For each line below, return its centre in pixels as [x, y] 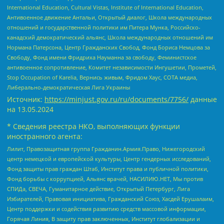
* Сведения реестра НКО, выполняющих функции [93, 126]
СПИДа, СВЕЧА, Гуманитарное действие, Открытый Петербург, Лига [98, 189]
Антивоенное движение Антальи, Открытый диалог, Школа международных [109, 17]
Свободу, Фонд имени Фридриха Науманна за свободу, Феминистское [102, 57]
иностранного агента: [45, 136]
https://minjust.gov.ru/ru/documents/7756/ [116, 99]
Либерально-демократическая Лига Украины [68, 87]
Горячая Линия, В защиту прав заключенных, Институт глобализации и [103, 219]
